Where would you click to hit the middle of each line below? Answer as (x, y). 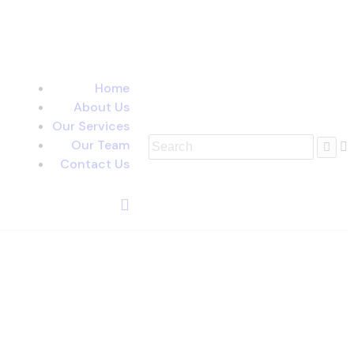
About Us (102, 107)
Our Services (91, 126)
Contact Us (95, 164)
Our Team (100, 145)
